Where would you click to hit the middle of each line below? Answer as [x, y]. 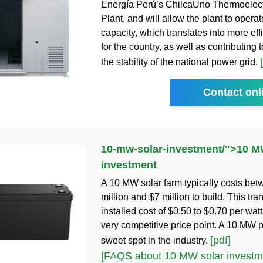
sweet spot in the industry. [155, 240]
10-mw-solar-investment [161, 149]
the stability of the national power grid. [180, 62]
